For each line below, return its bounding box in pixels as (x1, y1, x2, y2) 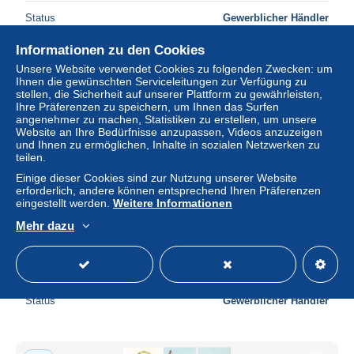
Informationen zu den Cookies (16, 43, 205, 58)
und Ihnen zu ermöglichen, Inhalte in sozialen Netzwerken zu (16, 138, 320, 151)
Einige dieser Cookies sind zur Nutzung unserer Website (16, 171, 297, 184)
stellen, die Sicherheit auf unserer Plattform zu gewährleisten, (16, 88, 322, 100)
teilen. (16, 151, 46, 164)
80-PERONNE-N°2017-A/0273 (97, 232, 257, 247)
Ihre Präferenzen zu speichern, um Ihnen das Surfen (16, 100, 279, 113)
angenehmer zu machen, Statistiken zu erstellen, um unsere (16, 113, 317, 126)
